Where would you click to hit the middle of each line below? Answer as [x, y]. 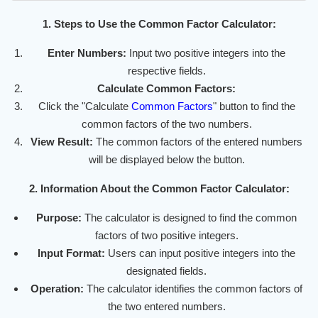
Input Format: [71, 253]
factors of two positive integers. [166, 236]
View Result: [62, 142]
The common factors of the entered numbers [198, 142]
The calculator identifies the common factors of [193, 289]
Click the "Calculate [84, 106]
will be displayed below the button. [166, 160]
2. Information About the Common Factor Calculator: [159, 189]
